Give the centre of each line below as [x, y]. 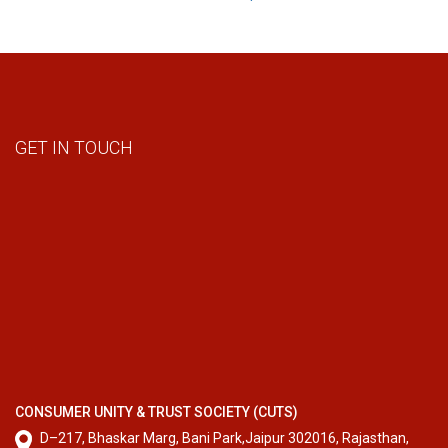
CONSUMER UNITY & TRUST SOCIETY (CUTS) [156, 412]
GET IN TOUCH [74, 147]
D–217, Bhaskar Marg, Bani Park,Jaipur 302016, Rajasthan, [224, 438]
